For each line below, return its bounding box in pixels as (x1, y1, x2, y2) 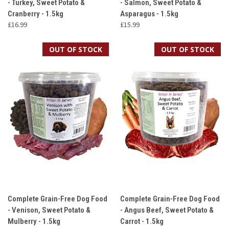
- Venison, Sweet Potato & (8, 205, 90, 215)
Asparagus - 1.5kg (120, 9, 178, 18)
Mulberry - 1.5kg (8, 216, 60, 226)
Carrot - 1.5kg (120, 216, 164, 226)
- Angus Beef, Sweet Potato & (120, 205, 214, 215)
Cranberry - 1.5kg (8, 9, 63, 18)
